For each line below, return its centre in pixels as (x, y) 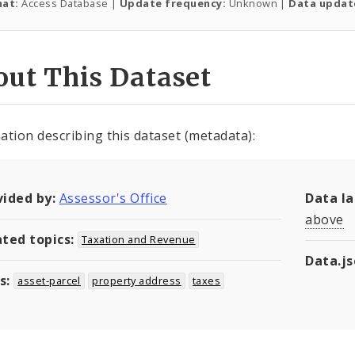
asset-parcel (49, 281)
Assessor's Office (113, 198)
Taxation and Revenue (139, 240)
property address (137, 281)
